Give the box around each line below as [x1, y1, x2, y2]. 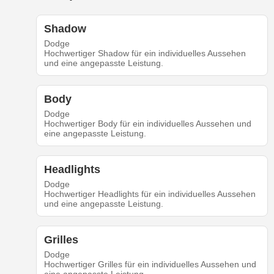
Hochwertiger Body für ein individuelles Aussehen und [43, 119, 251, 129]
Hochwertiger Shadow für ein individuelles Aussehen [43, 48, 246, 59]
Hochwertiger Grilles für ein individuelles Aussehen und [43, 259, 256, 270]
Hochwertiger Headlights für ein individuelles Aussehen [43, 189, 256, 199]
